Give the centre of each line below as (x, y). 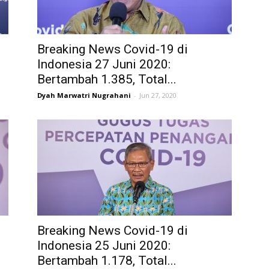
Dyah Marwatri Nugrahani (84, 95)
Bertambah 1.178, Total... (107, 261)
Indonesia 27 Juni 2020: (104, 64)
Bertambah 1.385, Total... (107, 79)
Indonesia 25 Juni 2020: (104, 246)
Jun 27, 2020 (158, 95)
